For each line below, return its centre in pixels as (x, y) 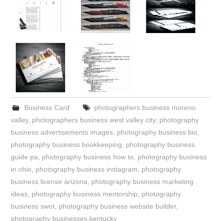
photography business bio (157, 132)
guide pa (25, 157)
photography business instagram (87, 169)
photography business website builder (118, 206)
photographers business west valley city (94, 120)
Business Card (47, 107)
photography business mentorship (85, 194)
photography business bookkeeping (67, 144)
